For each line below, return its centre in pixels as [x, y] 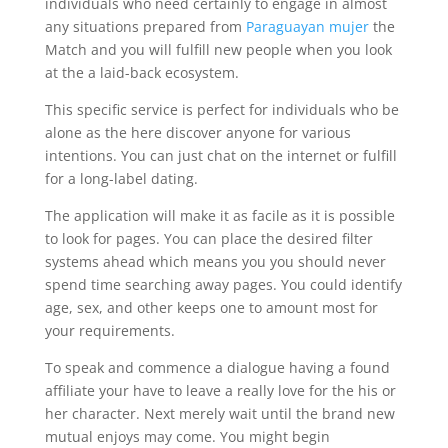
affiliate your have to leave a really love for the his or [220, 390]
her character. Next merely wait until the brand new [219, 413]
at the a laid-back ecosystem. [141, 72]
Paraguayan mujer [307, 26]
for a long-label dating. [121, 178]
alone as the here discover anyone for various [197, 132]
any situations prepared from [145, 26]
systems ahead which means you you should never [215, 261]
